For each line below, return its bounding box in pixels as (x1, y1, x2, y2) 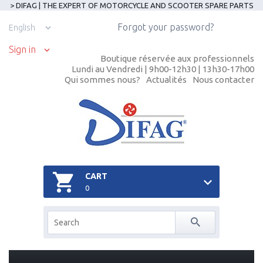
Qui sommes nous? (65, 75, 140, 85)
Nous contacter (193, 75, 254, 85)
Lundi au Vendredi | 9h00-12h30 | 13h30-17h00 (72, 64, 254, 74)
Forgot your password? (117, 22, 214, 32)
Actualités (146, 75, 187, 85)
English (9, 23, 35, 32)
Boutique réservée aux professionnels (100, 53, 254, 63)
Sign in (9, 44, 36, 55)
